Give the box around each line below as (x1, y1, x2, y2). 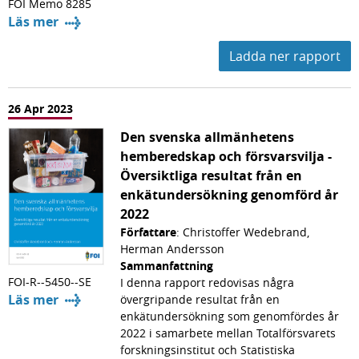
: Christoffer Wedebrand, (176, 224, 309, 240)
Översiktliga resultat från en (120, 166, 302, 184)
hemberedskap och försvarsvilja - (120, 147, 332, 165)
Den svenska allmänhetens (120, 127, 294, 146)
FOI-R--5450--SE (8, 273, 91, 289)
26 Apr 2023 (8, 100, 73, 116)
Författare (120, 224, 176, 240)
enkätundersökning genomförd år (120, 185, 338, 204)
